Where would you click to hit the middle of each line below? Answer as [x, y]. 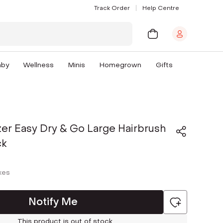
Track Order [112, 8]
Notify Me [53, 202]
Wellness [39, 65]
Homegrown [121, 65]
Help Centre [161, 8]
